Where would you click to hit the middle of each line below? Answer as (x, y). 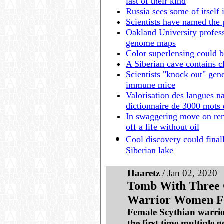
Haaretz (144, 173)
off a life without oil (163, 127)
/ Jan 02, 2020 (189, 173)
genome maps (151, 43)
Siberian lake (150, 152)
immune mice (151, 85)
